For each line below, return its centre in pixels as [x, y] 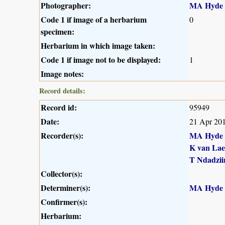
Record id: [59, 107]
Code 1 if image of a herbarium [94, 20]
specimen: [58, 32]
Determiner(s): [66, 188]
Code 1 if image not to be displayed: [101, 60]
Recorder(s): [62, 136]
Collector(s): [62, 174]
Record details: [62, 91]
